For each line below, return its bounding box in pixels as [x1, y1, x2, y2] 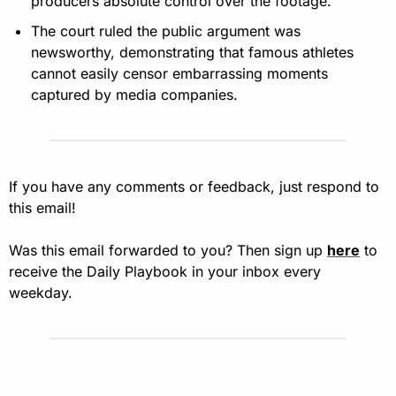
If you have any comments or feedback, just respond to [9, 178, 379, 196]
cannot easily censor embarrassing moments [31, 65, 328, 83]
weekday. [9, 284, 72, 302]
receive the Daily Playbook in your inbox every [9, 263, 321, 281]
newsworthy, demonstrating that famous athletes [31, 43, 354, 62]
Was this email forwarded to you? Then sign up [9, 241, 327, 260]
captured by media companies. [31, 86, 238, 104]
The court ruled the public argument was [31, 22, 301, 41]
